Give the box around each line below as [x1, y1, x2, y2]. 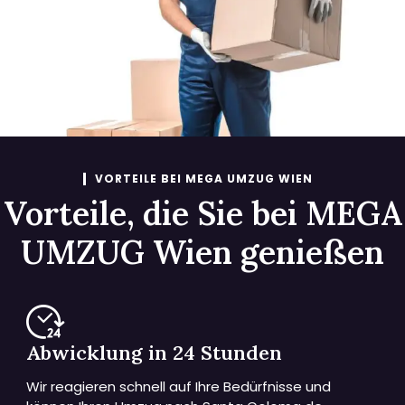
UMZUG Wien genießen [21, 231, 384, 273]
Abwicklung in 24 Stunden [26, 340, 283, 366]
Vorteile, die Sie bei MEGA [3, 192, 402, 234]
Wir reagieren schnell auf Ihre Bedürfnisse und [26, 377, 332, 397]
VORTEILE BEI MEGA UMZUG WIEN [95, 170, 313, 186]
